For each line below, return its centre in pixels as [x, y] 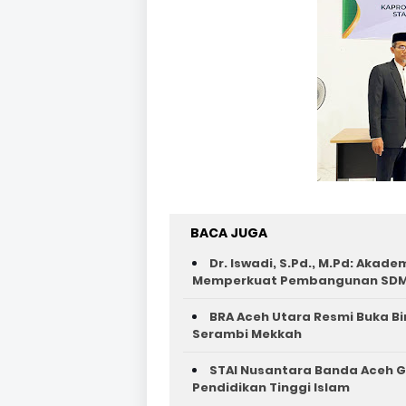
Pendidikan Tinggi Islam [271, 387]
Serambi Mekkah [247, 334]
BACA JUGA [229, 233]
